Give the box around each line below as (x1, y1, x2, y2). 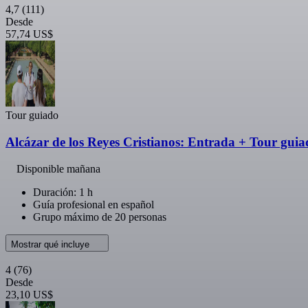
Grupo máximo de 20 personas (33, 210, 166, 223)
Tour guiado (5, 109, 58, 122)
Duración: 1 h (33, 186, 93, 198)
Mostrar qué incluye (11, 239, 92, 250)
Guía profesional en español (33, 198, 154, 210)
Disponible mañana (16, 162, 100, 175)
